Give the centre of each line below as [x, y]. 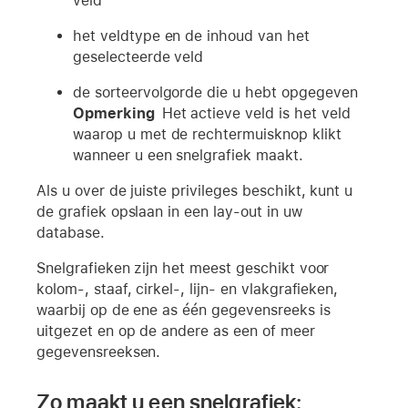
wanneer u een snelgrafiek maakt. [188, 155]
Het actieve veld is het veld [256, 113]
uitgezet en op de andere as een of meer [176, 331]
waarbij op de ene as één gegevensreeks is [184, 310]
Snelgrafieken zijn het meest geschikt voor [183, 268]
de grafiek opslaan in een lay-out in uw [169, 211]
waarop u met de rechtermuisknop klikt [207, 134]
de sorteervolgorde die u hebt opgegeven [215, 92]
